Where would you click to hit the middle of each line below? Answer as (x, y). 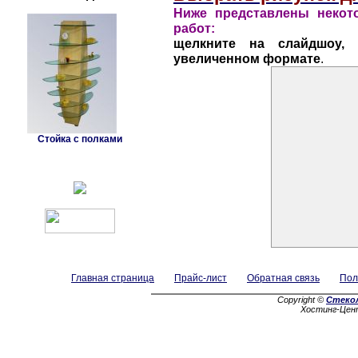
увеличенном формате (247, 58)
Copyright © (302, 300)
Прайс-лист (201, 278)
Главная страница (113, 278)
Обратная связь (283, 278)
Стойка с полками (80, 139)
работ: (194, 28)
